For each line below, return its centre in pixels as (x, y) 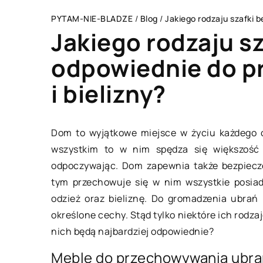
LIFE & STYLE (198, 100)
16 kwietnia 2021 (205, 231)
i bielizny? (109, 94)
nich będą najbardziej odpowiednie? (132, 231)
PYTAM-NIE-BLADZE (92, 18)
